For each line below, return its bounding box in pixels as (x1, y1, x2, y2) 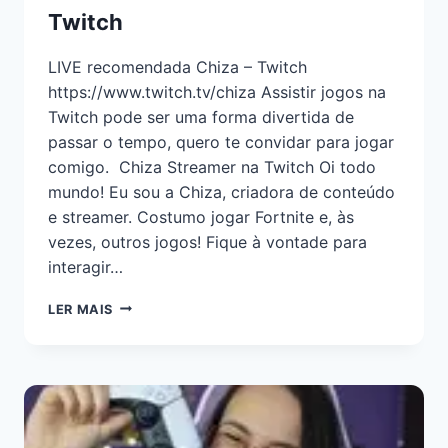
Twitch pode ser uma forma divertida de (48, 106, 354, 127)
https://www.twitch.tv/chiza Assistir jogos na (48, 81, 386, 102)
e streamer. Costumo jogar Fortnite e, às (48, 206, 354, 227)
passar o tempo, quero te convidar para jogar (48, 131, 394, 152)
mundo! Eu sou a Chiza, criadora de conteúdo (48, 181, 395, 202)
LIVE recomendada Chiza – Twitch (48, 56, 307, 77)
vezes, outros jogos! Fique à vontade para (48, 231, 367, 252)
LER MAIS (48, 301, 114, 317)
